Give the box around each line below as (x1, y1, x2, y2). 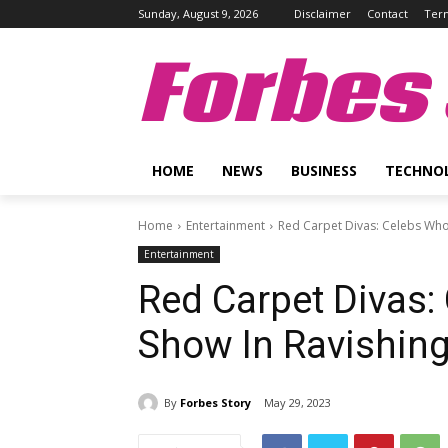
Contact (367, 6, 408, 21)
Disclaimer (294, 6, 351, 21)
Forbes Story (180, 394, 251, 410)
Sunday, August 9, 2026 (138, 6, 258, 21)
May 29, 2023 (264, 395, 331, 411)
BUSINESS (291, 161, 357, 180)
